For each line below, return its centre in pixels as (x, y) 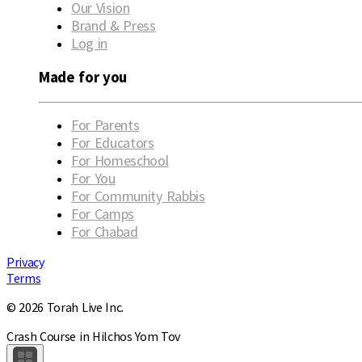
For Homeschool (120, 160)
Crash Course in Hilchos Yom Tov (94, 336)
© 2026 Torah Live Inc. (65, 307)
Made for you (83, 78)
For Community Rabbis (138, 196)
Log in (90, 44)
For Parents (105, 124)
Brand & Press (114, 26)
